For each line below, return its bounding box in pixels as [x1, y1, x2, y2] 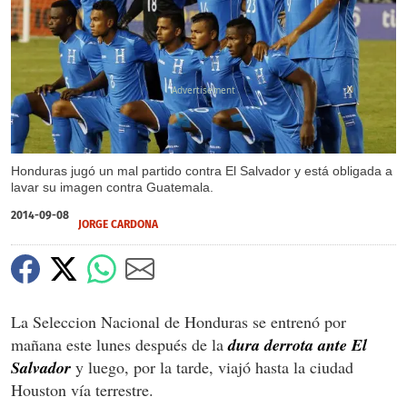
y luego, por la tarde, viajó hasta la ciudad [71, 355, 353, 378]
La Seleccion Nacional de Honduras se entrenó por [11, 310, 346, 333]
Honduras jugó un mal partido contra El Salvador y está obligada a [11, 163, 392, 178]
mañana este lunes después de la [11, 333, 228, 355]
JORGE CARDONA [78, 217, 158, 231]
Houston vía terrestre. [11, 378, 154, 401]
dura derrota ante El [228, 333, 367, 356]
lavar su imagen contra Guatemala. [11, 179, 213, 194]
